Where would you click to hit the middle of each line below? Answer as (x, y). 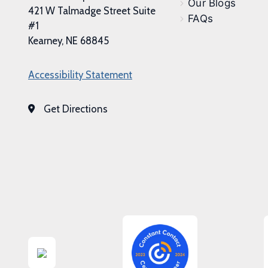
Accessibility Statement (80, 74)
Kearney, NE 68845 (68, 40)
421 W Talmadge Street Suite (92, 10)
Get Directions (76, 109)
